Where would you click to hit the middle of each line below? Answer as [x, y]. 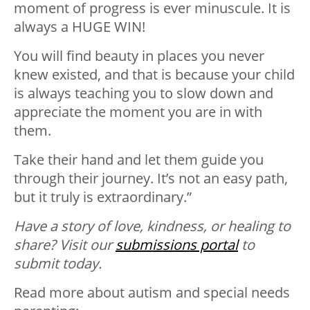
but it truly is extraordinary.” [103, 197]
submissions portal [177, 245]
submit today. [58, 264]
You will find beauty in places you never [139, 56]
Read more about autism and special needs [152, 293]
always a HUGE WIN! [80, 27]
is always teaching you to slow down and [144, 93]
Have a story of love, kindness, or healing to [152, 226]
